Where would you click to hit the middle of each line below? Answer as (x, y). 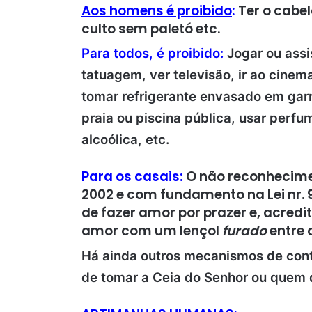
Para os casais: (132, 177)
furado (246, 231)
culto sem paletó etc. (151, 29)
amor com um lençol (152, 231)
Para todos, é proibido (151, 54)
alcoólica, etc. (125, 140)
